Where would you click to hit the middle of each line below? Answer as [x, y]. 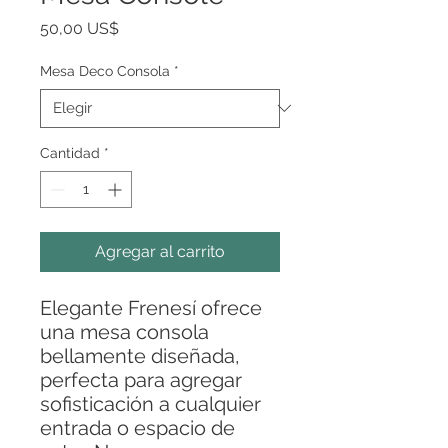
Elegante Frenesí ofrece [151, 307]
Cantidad [70, 152]
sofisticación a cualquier [150, 403]
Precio [141, 27]
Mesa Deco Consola [105, 70]
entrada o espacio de [137, 427]
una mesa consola [124, 331]
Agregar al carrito [160, 251]
